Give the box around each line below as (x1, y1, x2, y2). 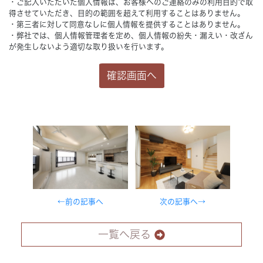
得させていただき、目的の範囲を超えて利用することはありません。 (9, 9, 245, 18)
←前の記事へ (57, 198, 103, 206)
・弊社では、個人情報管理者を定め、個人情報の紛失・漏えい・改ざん (9, 32, 253, 40)
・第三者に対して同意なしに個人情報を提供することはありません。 (9, 21, 245, 29)
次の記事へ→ (160, 198, 206, 206)
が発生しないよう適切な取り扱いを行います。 (9, 43, 168, 51)
